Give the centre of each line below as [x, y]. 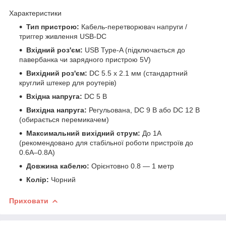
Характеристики [35, 13]
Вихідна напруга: [56, 110]
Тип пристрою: [53, 26]
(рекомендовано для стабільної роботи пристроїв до [106, 143]
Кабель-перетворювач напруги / [133, 26]
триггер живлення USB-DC [63, 36]
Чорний [62, 179]
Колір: [38, 179]
